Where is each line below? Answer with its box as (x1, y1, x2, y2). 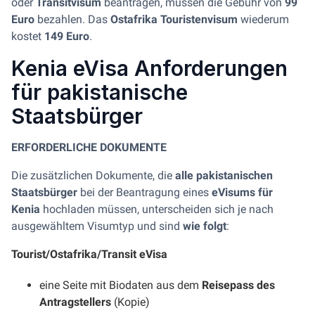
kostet (11, 30, 44, 43)
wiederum (238, 13, 289, 26)
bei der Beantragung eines (77, 186, 212, 199)
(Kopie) (111, 295, 150, 309)
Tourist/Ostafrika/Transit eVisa (11, 247, 167, 262)
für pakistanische (11, 79, 188, 105)
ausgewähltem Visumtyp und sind (11, 219, 183, 233)
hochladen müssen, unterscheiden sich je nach (40, 202, 274, 216)
